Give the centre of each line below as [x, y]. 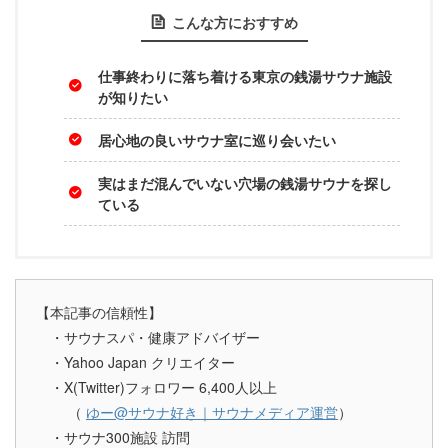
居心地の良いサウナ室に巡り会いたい [217, 139]
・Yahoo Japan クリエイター [135, 362]
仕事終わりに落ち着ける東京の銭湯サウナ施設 [245, 75]
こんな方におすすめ [234, 22]
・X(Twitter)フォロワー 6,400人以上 [156, 387]
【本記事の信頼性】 [99, 312]
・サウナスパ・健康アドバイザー [148, 337]
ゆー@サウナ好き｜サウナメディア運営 [212, 412]
